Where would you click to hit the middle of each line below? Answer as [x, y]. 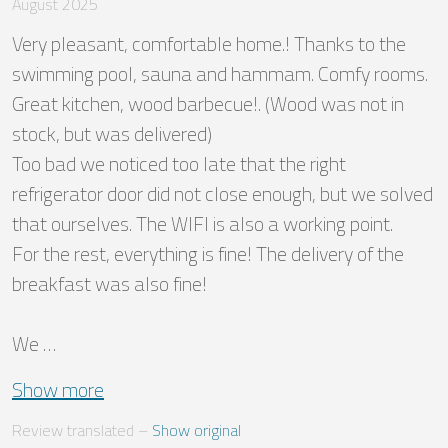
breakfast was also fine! [109, 284]
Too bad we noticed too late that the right [179, 164]
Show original [196, 430]
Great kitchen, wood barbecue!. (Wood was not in [208, 104]
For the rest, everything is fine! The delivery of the [208, 254]
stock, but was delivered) [112, 134]
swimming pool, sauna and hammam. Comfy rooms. [220, 74]
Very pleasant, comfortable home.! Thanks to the [209, 44]
